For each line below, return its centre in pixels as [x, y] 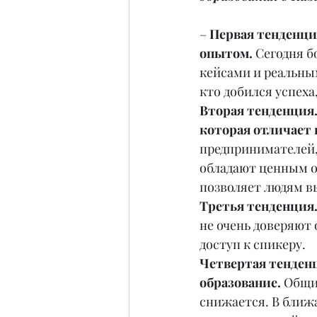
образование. [242, 282]
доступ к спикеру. [253, 244]
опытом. [227, 53]
